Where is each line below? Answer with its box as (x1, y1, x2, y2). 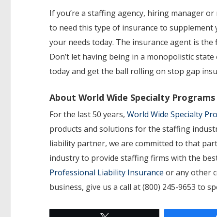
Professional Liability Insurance (49, 167, 164, 178)
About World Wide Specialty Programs (49, 91, 215, 103)
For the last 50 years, (49, 108, 127, 120)
